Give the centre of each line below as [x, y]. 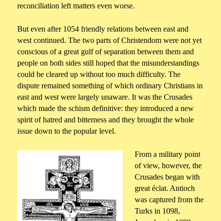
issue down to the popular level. [67, 131]
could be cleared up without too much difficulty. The [99, 74]
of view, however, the [168, 166]
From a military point [167, 154]
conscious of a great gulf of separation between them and [106, 52]
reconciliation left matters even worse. [76, 6]
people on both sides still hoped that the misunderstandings [108, 63]
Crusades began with [167, 177]
